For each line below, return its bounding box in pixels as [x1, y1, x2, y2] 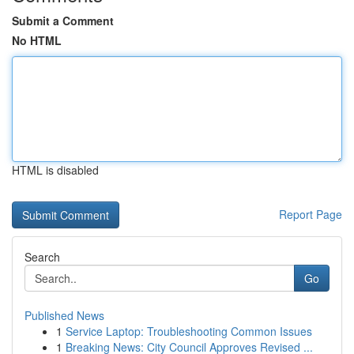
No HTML [12, 32, 62, 48]
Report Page [279, 206, 342, 222]
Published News [24, 307, 104, 323]
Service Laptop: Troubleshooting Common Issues [66, 323, 312, 339]
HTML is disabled [12, 162, 99, 178]
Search [24, 249, 60, 265]
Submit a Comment [12, 13, 114, 28]
